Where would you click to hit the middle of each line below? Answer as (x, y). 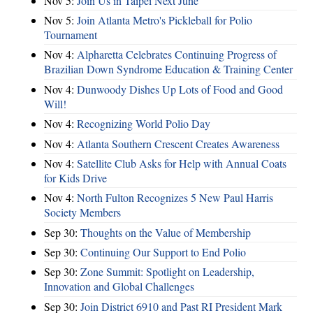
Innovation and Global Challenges (119, 286)
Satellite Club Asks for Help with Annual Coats (182, 163)
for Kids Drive (75, 177)
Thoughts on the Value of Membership (166, 232)
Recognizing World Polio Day (144, 124)
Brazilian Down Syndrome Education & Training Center (168, 69)
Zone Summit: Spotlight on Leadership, (167, 272)
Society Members (82, 212)
